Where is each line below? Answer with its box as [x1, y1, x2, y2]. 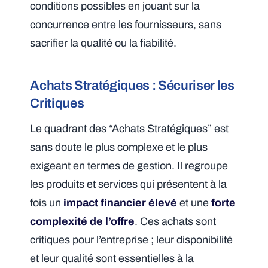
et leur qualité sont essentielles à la [30, 252, 194, 264]
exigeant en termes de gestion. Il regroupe [30, 159, 229, 172]
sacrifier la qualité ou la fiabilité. [30, 36, 177, 49]
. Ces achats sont [135, 215, 217, 227]
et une [177, 196, 212, 209]
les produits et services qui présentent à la [30, 178, 227, 190]
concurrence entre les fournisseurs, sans [30, 18, 222, 31]
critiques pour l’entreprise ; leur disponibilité [30, 233, 233, 246]
